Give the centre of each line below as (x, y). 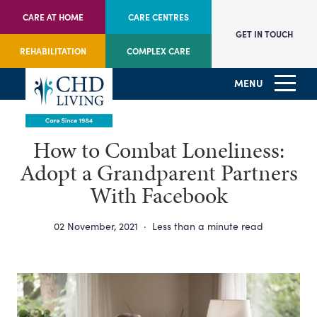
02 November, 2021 (96, 226)
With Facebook (158, 196)
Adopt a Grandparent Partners (158, 173)
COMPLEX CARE (158, 51)
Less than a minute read (208, 226)
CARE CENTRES (158, 17)
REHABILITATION (53, 51)
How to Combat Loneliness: (158, 150)
